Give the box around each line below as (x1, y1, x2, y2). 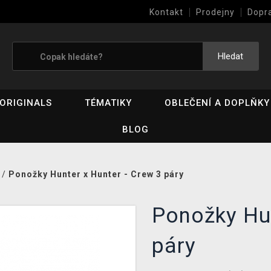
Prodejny (196, 7, 235, 17)
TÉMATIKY (85, 97, 132, 108)
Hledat (218, 51, 243, 62)
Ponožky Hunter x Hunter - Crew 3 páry (8, 169, 184, 179)
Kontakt (149, 7, 183, 17)
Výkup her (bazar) (149, 28, 228, 38)
